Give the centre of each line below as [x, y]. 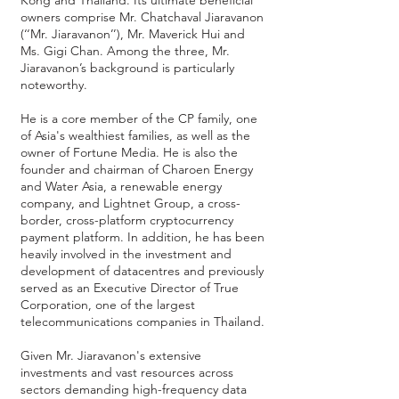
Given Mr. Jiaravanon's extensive [111, 355]
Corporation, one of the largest [108, 305]
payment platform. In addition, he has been [142, 237]
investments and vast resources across [127, 372]
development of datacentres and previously [142, 271]
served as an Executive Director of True [130, 288]
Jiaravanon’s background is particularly [127, 68]
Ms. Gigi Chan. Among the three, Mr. [125, 51]
